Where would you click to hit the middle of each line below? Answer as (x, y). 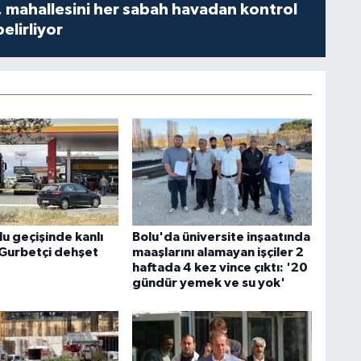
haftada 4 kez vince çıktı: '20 (220, 267)
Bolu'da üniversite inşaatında (221, 237)
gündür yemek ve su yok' (208, 282)
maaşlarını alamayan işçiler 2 (218, 252)
